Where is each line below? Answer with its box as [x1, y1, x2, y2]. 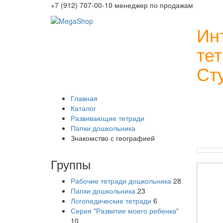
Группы [51, 155, 91, 173]
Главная [71, 93, 98, 103]
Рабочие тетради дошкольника [71, 176, 171, 186]
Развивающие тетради [71, 113, 144, 123]
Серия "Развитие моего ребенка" [71, 206, 179, 216]
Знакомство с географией [71, 133, 155, 143]
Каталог [71, 103, 96, 113]
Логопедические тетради [71, 196, 151, 206]
